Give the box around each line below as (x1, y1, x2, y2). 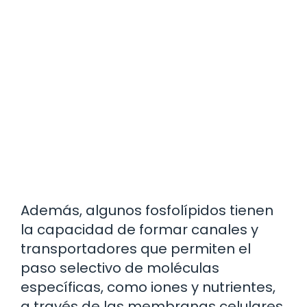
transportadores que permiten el (21, 239, 251, 259)
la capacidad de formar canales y (21, 220, 258, 240)
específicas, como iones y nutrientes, (21, 278, 275, 297)
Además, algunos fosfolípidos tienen (21, 201, 273, 221)
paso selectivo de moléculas (21, 258, 219, 278)
